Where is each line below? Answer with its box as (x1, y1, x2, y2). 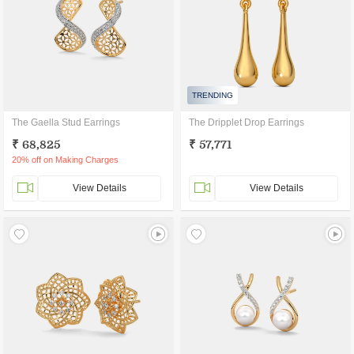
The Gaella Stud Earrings (12, 117, 120, 128)
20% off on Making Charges (12, 155, 119, 164)
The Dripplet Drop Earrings (189, 117, 304, 128)
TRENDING (192, 91, 233, 100)
